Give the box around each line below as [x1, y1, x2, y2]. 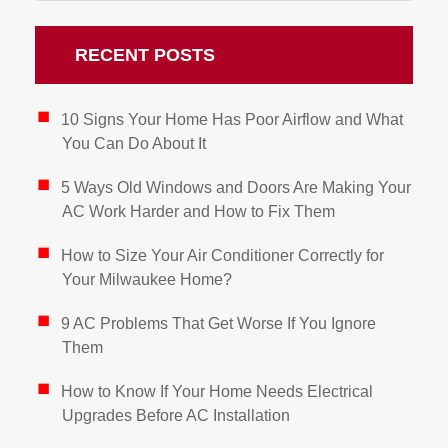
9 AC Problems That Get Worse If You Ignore [60, 314, 376, 332]
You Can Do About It [62, 134, 207, 152]
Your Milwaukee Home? [62, 270, 233, 288]
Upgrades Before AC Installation [62, 406, 291, 424]
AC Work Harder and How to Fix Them [62, 202, 336, 220]
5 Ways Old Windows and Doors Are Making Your [60, 178, 411, 196]
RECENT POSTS [75, 44, 215, 65]
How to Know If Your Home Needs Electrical [60, 382, 373, 400]
